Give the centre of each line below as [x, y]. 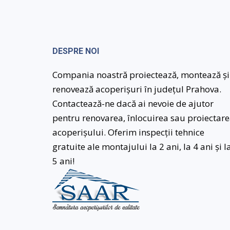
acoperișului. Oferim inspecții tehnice [128, 132]
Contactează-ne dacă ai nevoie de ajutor [133, 103]
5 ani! [63, 161]
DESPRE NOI [76, 51]
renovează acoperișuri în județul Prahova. [137, 89]
